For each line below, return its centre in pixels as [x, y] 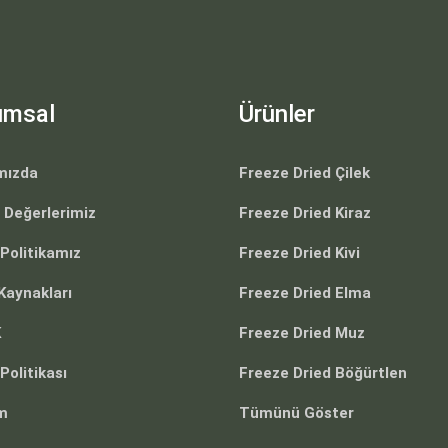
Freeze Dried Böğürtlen [323, 373]
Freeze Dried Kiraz [305, 213]
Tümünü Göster [296, 413]
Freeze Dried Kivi [299, 253]
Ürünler [277, 114]
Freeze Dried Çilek [304, 173]
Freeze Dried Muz [302, 333]
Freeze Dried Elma [305, 293]
